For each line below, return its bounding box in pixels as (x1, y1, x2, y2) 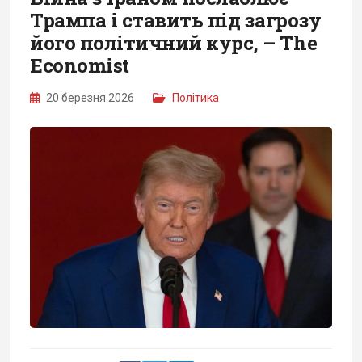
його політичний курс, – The (30, 29, 318, 56)
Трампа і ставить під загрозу (30, 6, 322, 33)
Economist (30, 52, 129, 78)
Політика (172, 90, 219, 104)
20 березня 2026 (44, 90, 137, 104)
